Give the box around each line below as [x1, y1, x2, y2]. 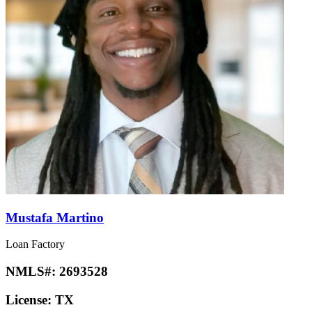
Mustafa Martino [6, 210, 104, 225]
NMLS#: [6, 264, 59, 279]
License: [6, 292, 55, 307]
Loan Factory [6, 238, 65, 251]
